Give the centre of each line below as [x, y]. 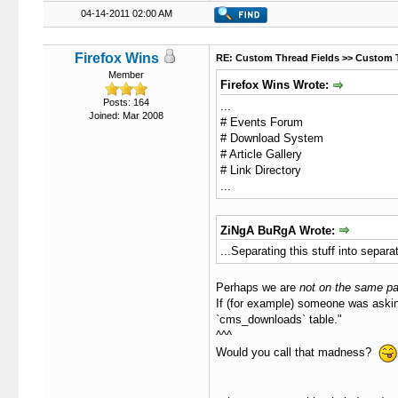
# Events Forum [261, 122]
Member [126, 75]
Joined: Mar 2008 [126, 115]
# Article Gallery [261, 154]
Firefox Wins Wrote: [276, 85]
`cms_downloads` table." [279, 320]
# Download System [271, 138]
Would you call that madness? [297, 353]
